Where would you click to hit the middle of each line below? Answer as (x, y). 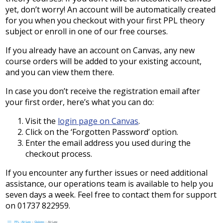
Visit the (42, 121)
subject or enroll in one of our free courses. (87, 31)
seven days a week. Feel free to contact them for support (111, 195)
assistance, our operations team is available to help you (110, 184)
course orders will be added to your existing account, (104, 61)
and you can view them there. (60, 72)
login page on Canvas (98, 121)
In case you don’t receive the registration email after (103, 91)
